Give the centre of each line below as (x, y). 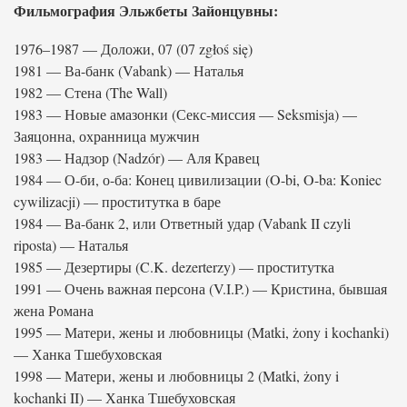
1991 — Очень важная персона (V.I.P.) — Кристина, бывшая (200, 288)
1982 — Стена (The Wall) (90, 92)
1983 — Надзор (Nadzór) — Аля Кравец (137, 158)
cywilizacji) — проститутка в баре (117, 201)
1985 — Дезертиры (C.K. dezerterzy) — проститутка (174, 267)
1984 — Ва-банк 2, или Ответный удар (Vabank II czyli (182, 223)
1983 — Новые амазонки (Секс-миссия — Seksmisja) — (185, 114)
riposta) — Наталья (71, 245)
